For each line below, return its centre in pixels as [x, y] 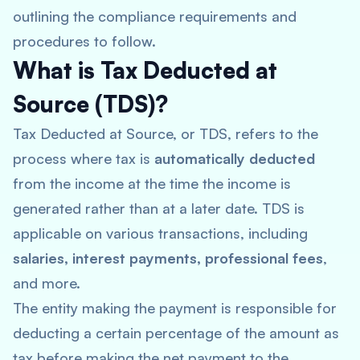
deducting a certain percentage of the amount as [176, 333]
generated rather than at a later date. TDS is [159, 208]
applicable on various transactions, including [160, 233]
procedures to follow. [84, 41]
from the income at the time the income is [152, 183]
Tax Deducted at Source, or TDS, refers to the [166, 133]
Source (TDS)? [90, 104]
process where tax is [84, 158]
